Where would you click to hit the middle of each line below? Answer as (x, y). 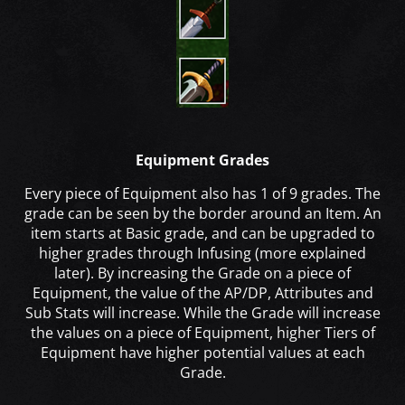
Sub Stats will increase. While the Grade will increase (202, 313)
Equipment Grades (202, 160)
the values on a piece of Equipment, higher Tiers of (202, 333)
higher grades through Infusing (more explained (202, 254)
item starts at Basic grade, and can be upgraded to (202, 234)
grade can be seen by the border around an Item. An (202, 214)
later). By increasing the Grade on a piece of (202, 273)
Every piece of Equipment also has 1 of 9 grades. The (202, 194)
